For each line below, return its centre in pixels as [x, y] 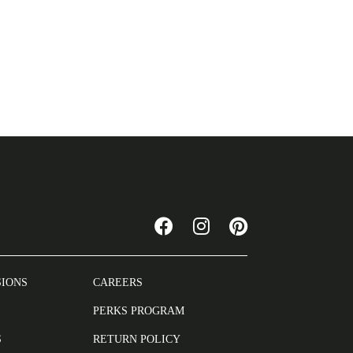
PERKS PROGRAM [139, 311]
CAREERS [118, 282]
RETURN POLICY [137, 339]
